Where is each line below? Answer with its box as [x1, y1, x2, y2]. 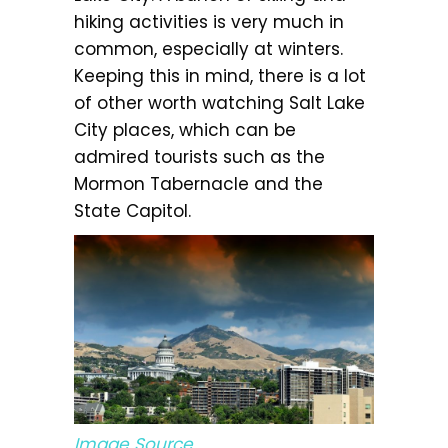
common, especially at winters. [74, 36, 343, 61]
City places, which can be [74, 117, 296, 142]
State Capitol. [74, 198, 191, 223]
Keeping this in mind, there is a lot [74, 63, 366, 88]
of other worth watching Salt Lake [74, 90, 365, 115]
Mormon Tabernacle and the [74, 171, 323, 196]
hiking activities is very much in [74, 9, 344, 34]
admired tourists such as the [74, 144, 325, 169]
